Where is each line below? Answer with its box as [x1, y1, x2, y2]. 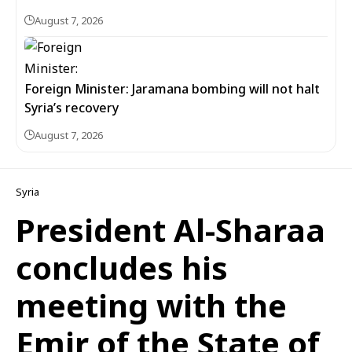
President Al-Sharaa [16, 208, 325, 251]
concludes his [16, 246, 228, 289]
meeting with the [16, 284, 287, 327]
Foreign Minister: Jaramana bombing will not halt [24, 80, 320, 97]
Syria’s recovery [24, 99, 119, 116]
